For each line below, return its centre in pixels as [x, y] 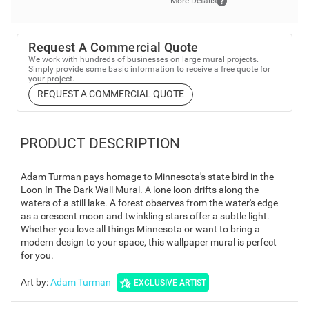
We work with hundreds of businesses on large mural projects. [144, 59]
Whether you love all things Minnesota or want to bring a [140, 229]
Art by [33, 282]
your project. [52, 78]
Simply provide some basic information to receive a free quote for [150, 69]
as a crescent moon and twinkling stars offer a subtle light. [145, 216]
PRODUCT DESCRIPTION [100, 143]
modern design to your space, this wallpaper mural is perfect [149, 242]
